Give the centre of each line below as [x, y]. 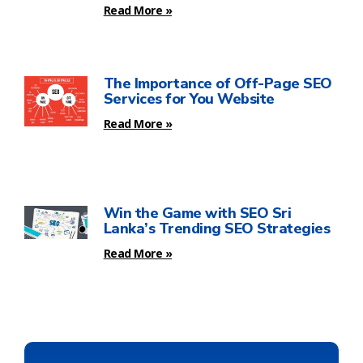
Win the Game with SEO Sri [197, 214]
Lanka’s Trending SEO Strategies [217, 229]
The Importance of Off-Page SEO [218, 84]
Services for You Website [189, 99]
